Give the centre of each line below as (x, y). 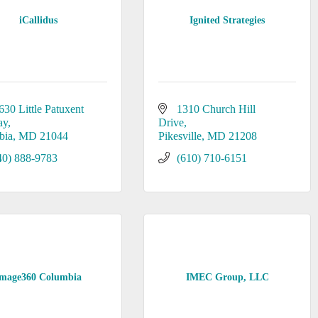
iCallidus (38, 20)
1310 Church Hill (216, 109)
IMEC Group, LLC (227, 277)
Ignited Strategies (227, 20)
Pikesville (180, 136)
